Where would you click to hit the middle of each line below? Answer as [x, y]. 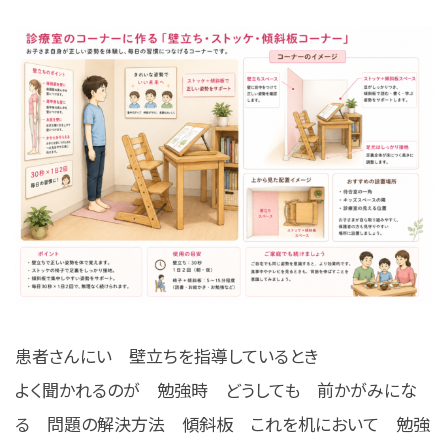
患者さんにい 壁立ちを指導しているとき [167, 356]
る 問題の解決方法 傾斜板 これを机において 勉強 [222, 424]
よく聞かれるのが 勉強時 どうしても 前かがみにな [216, 390]
